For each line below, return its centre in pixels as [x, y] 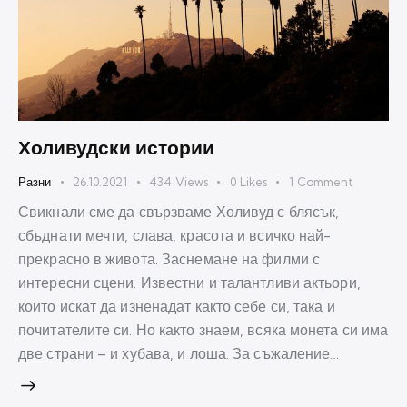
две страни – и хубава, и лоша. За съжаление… [179, 353]
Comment [325, 182]
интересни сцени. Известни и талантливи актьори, [189, 282]
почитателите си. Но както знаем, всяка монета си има [203, 329]
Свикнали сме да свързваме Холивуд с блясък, [179, 211]
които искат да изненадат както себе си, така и [177, 306]
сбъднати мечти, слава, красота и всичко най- [175, 235]
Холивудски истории [116, 148]
